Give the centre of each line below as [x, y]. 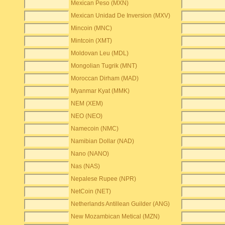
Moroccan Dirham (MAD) [105, 78]
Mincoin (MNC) [92, 28]
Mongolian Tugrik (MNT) [104, 66]
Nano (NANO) [90, 154]
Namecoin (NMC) [95, 129]
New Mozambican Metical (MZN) [116, 216]
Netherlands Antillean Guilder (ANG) [121, 204]
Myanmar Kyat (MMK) [100, 91]
